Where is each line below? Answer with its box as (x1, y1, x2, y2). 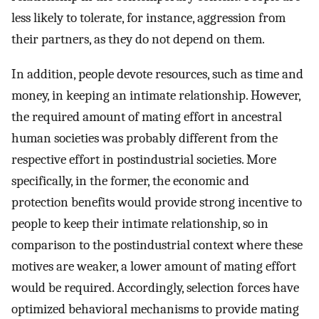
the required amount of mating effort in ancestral (11, 108, 282, 125)
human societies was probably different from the (11, 130, 278, 146)
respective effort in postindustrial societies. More (11, 151, 276, 167)
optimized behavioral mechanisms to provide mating (11, 300, 299, 317)
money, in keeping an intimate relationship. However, (11, 87, 300, 103)
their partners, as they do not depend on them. (11, 31, 265, 47)
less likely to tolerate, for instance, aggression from (11, 10, 286, 26)
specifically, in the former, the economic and (11, 172, 249, 189)
